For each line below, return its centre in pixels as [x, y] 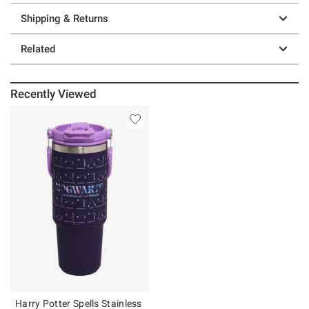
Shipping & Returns [64, 18]
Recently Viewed [54, 93]
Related [38, 49]
